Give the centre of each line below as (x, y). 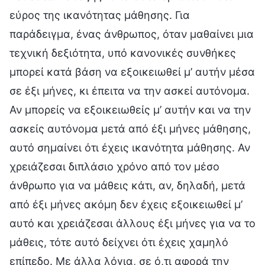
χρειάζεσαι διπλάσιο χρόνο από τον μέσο (114, 167)
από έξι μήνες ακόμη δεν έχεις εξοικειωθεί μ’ (126, 205)
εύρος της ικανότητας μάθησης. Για (100, 15)
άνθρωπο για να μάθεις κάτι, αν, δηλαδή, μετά (127, 186)
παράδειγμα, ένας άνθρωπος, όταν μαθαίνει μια (132, 34)
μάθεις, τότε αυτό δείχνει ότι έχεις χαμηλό (119, 243)
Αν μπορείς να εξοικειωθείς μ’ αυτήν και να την (130, 110)
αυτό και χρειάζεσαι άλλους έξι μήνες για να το (132, 224)
